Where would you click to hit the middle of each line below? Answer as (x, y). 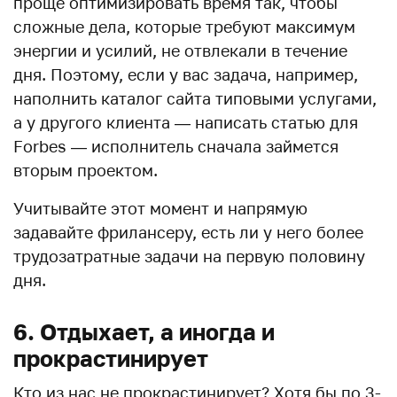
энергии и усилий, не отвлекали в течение (180, 50)
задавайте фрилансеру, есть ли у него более (188, 232)
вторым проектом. (86, 170)
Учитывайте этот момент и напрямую (160, 208)
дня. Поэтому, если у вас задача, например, (186, 74)
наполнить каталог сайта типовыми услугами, (195, 98)
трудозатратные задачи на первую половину (189, 256)
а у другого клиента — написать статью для (186, 122)
